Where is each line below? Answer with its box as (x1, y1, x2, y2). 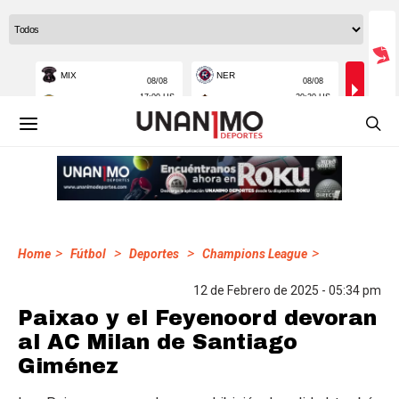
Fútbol (70, 247, 106, 261)
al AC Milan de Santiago (18, 330, 297, 354)
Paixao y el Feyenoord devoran (18, 306, 377, 330)
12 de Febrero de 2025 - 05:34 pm (193, 283, 381, 297)
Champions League (202, 247, 307, 261)
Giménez (18, 354, 118, 378)
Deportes (129, 247, 179, 261)
